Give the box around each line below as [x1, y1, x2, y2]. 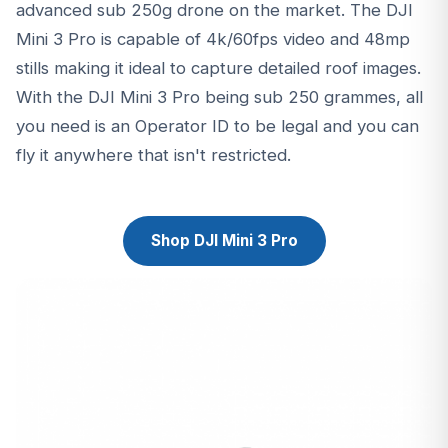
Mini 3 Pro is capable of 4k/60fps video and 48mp [16, 28, 410, 49]
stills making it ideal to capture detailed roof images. [16, 57, 421, 78]
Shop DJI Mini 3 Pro [150, 230, 298, 250]
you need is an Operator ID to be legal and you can [16, 115, 419, 136]
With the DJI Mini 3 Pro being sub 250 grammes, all [16, 86, 423, 107]
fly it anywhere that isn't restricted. [16, 144, 291, 165]
